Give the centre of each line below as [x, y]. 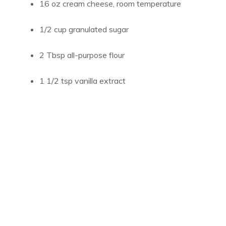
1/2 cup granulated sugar [84, 29]
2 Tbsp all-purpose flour [82, 55]
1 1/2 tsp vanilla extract [82, 81]
